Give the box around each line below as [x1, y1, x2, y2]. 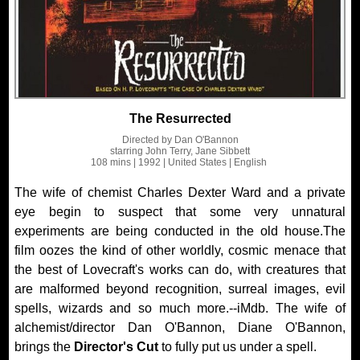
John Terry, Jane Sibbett [145, 145, 250, 157]
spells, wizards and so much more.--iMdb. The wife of [14, 301, 346, 315]
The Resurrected [129, 112, 231, 125]
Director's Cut [74, 340, 159, 354]
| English [227, 157, 267, 168]
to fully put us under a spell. [158, 340, 317, 354]
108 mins [91, 157, 131, 168]
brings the [14, 340, 75, 354]
